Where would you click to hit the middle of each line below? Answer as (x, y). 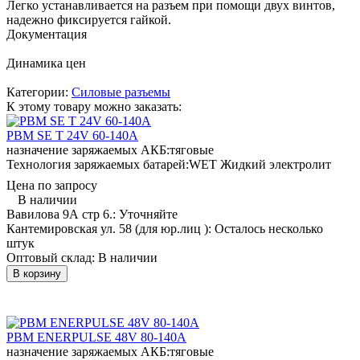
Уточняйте (148, 214)
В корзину (37, 273)
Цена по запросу (52, 185)
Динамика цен (46, 63)
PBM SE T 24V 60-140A (72, 135)
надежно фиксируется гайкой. (89, 19)
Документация (47, 34)
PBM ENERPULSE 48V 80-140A (96, 337)
